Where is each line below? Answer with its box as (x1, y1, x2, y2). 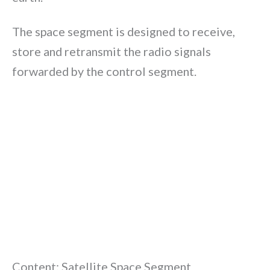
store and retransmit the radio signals (12, 44, 211, 59)
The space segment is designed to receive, (12, 24, 235, 39)
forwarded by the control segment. (12, 64, 196, 79)
